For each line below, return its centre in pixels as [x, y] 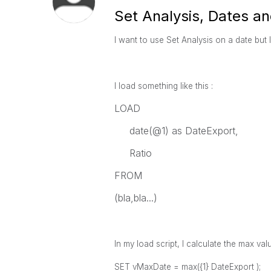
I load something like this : [163, 86]
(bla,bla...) [135, 198]
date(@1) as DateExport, [176, 131]
